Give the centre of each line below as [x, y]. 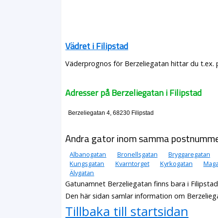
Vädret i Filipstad [97, 46]
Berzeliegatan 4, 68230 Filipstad [111, 113]
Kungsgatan [87, 163]
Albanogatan [88, 154]
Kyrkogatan [176, 163]
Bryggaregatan [189, 154]
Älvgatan [82, 173]
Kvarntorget [132, 163]
